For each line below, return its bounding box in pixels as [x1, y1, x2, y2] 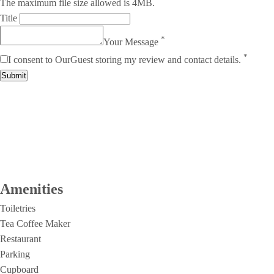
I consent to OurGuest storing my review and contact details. [8, 54, 243, 65]
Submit [1, 70, 26, 80]
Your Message [103, 37, 161, 48]
